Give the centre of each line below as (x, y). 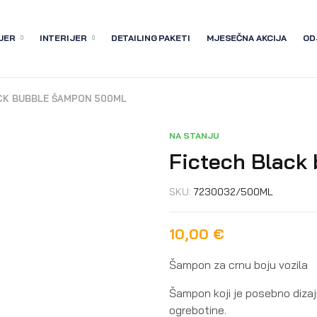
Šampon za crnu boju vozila (238, 264)
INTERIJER (63, 38)
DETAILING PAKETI (150, 38)
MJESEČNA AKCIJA (247, 38)
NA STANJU (194, 135)
